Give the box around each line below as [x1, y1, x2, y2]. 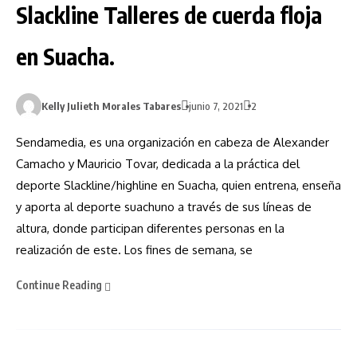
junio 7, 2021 [189, 100, 243, 113]
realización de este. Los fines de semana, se [16, 242, 253, 258]
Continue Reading [16, 278, 104, 292]
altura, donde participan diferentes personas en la [16, 221, 284, 237]
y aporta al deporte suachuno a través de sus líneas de [16, 199, 312, 215]
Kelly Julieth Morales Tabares [41, 100, 181, 113]
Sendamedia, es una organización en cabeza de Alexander [16, 135, 329, 151]
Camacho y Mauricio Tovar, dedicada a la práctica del [16, 156, 300, 172]
